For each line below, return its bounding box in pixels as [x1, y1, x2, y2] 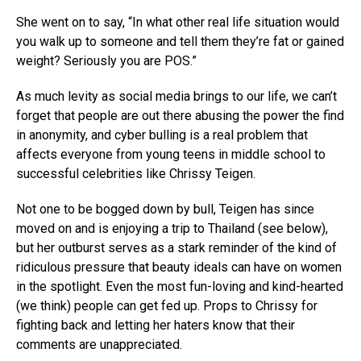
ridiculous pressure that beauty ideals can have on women [16, 259, 342, 275]
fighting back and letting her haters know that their [16, 317, 295, 333]
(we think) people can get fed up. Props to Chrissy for [16, 298, 317, 313]
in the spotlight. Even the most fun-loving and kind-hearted [16, 279, 343, 294]
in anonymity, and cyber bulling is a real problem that [16, 127, 308, 143]
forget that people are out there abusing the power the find [16, 108, 344, 123]
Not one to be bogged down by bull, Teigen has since [16, 201, 314, 217]
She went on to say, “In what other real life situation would [16, 15, 339, 30]
